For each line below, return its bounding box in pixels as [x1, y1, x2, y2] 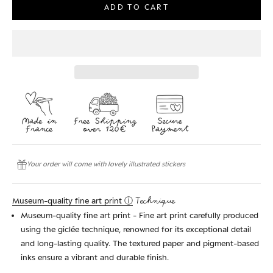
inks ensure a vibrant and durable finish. [21, 252, 169, 263]
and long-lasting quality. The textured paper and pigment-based [21, 238, 259, 249]
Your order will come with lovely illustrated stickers [27, 160, 185, 169]
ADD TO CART [104, 2, 169, 12]
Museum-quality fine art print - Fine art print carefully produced [21, 210, 258, 221]
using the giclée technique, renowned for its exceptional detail [21, 224, 251, 235]
